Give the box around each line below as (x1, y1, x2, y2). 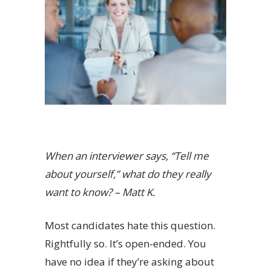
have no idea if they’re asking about (45, 255, 214, 269)
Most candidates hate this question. (45, 218, 215, 233)
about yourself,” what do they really (45, 167, 211, 181)
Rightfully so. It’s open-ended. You (45, 237, 206, 251)
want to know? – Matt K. (45, 185, 155, 200)
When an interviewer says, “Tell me (45, 149, 209, 163)
